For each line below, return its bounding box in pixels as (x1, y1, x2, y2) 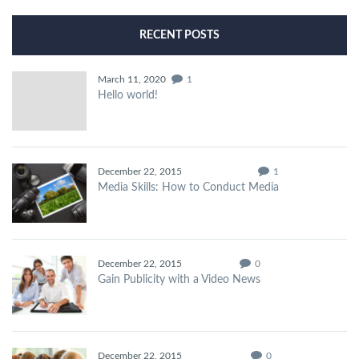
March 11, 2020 (98, 75, 166, 85)
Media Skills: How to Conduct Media (98, 182, 279, 194)
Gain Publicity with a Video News (98, 274, 260, 286)
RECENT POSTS (139, 30, 220, 42)
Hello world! (98, 90, 158, 102)
